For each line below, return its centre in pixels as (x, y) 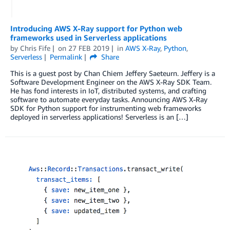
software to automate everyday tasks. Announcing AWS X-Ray (109, 100)
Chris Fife (35, 48)
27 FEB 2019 (89, 48)
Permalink (66, 57)
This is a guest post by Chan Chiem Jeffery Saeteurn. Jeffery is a (113, 73)
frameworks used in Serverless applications (89, 38)
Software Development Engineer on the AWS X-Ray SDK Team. (111, 82)
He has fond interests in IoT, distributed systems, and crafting (108, 91)
